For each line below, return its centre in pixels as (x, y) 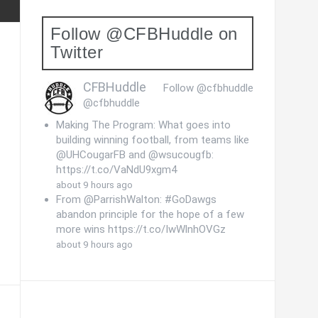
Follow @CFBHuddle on (144, 34)
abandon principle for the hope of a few (150, 214)
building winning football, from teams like (152, 140)
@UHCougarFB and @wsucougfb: (135, 155)
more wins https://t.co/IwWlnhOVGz (141, 229)
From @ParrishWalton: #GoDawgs (136, 199)
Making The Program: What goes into (143, 125)
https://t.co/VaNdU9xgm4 (116, 170)
